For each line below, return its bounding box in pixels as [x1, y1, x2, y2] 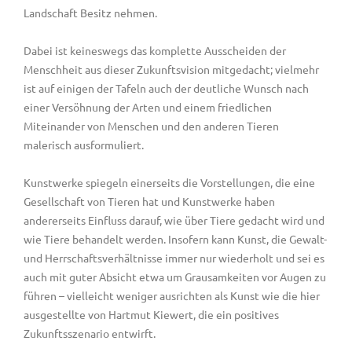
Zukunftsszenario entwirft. [24, 325, 156, 340]
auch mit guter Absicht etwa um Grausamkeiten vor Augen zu [24, 269, 326, 284]
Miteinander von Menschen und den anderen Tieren [24, 118, 279, 133]
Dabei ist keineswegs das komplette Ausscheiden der [24, 42, 286, 57]
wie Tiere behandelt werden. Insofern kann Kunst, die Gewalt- [24, 231, 327, 246]
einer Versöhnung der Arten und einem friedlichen [24, 99, 272, 114]
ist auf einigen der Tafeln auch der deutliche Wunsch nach [24, 80, 309, 95]
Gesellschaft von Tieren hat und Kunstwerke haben [24, 193, 275, 208]
